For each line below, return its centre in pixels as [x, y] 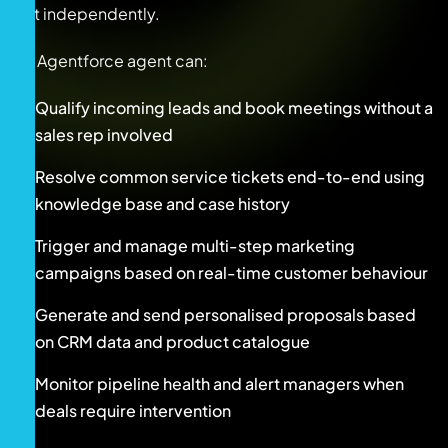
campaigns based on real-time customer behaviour [231, 272]
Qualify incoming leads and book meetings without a [234, 107]
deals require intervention [133, 410]
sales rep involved [104, 134]
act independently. [87, 13]
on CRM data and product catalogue [172, 341]
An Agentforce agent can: [111, 60]
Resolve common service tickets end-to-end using [230, 176]
